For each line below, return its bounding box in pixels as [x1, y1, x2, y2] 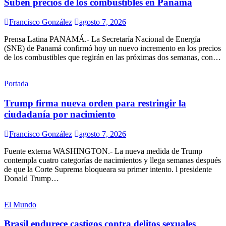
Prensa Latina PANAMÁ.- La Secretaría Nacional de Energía [4, 35, 200, 44]
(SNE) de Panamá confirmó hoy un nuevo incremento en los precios [4, 44, 221, 53]
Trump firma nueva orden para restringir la [4, 97, 186, 108]
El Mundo [4, 200, 36, 209]
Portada [4, 79, 28, 88]
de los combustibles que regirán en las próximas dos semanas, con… [4, 53, 221, 62]
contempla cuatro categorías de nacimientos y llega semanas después [4, 155, 221, 164]
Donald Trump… [4, 174, 59, 183]
